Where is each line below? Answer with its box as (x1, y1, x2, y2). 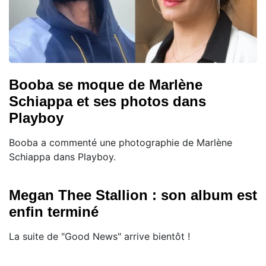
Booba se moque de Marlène (9, 77, 202, 93)
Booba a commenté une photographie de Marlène (9, 137, 232, 149)
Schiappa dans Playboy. (9, 151, 116, 163)
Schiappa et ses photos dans (9, 93, 206, 110)
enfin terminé (9, 204, 99, 220)
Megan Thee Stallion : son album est (9, 187, 257, 204)
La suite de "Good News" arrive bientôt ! (9, 230, 190, 243)
